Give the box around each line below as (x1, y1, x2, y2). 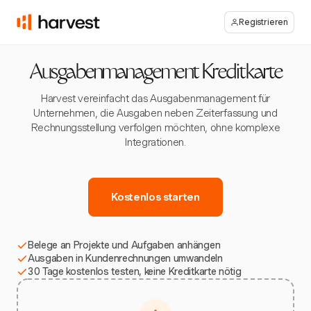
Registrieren (239, 17, 288, 27)
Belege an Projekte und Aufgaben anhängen (28, 239, 221, 251)
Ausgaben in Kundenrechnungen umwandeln (28, 253, 223, 264)
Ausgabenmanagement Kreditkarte (28, 64, 283, 84)
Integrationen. (125, 136, 186, 149)
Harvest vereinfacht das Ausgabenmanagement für (40, 92, 271, 105)
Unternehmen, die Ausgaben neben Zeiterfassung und (33, 107, 278, 119)
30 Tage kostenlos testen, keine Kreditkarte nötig (28, 266, 242, 277)
